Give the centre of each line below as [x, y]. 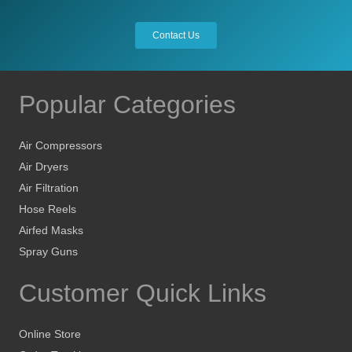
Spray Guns [48, 252]
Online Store [50, 334]
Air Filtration [49, 188]
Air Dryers [44, 167]
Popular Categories [127, 105]
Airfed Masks [51, 231]
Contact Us [176, 36]
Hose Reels [48, 209]
